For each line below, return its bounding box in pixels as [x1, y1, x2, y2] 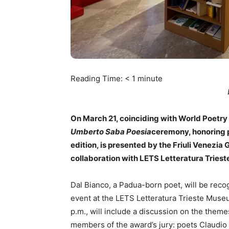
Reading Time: [71, 74, 125, 83]
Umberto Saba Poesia [71, 127, 151, 136]
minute [138, 74, 163, 83]
